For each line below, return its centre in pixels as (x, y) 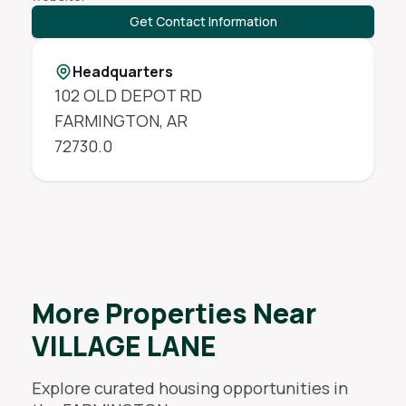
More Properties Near (174, 313)
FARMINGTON (106, 121)
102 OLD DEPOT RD (128, 95)
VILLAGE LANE (124, 346)
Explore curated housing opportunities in (189, 388)
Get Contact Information (203, 21)
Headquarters (122, 72)
